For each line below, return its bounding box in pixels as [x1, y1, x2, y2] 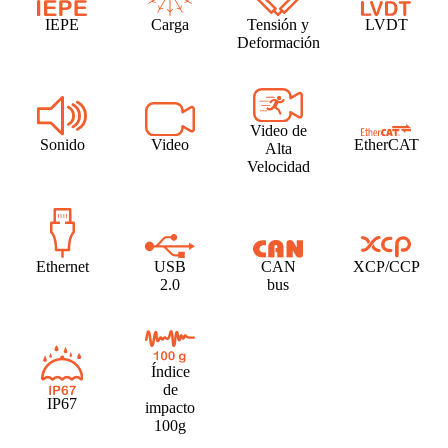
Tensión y [247, 16, 309, 34]
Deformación [236, 34, 320, 52]
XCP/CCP [352, 257, 420, 275]
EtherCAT [353, 135, 419, 153]
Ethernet [35, 257, 89, 275]
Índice [150, 363, 190, 381]
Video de [249, 121, 307, 139]
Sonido [39, 135, 85, 153]
